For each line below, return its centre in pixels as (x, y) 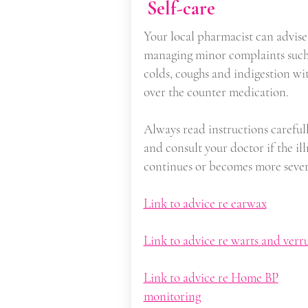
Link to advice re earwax (205, 203)
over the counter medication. (216, 92)
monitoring (172, 296)
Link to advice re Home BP (211, 277)
